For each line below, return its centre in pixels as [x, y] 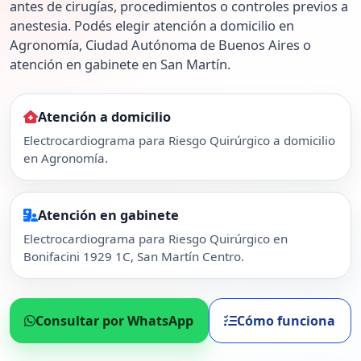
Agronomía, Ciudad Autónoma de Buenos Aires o [160, 45]
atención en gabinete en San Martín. [120, 64]
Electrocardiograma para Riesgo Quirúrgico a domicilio [179, 140]
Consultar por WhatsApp [115, 320]
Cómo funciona [286, 320]
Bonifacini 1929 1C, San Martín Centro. [134, 256]
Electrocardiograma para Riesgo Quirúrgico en [156, 238]
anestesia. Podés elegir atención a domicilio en [152, 26]
